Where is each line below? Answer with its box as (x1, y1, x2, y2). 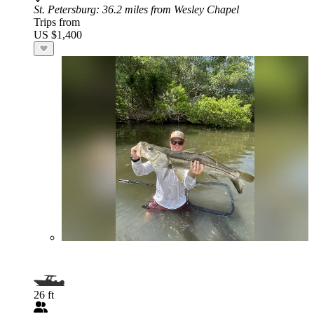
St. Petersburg (34, 4, 96, 15)
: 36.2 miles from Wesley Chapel (96, 4, 239, 15)
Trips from (34, 16, 80, 28)
